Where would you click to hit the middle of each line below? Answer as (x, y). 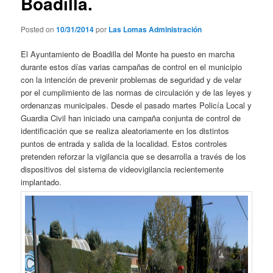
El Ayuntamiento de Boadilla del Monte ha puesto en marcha (128, 54)
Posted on (39, 29)
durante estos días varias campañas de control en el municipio (132, 66)
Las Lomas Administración (155, 29)
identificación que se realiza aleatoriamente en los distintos (125, 130)
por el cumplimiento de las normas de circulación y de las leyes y (136, 92)
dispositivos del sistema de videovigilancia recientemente (122, 169)
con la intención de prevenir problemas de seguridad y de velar (131, 79)
